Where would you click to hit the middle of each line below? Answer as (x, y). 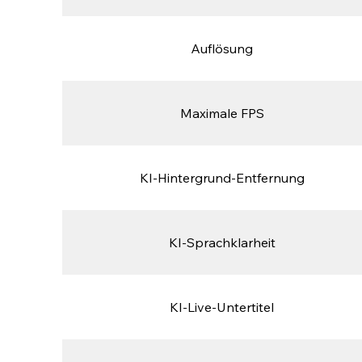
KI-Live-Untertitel (222, 307)
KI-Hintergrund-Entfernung (222, 178)
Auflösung (222, 49)
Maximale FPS (222, 114)
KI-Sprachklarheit (222, 243)
